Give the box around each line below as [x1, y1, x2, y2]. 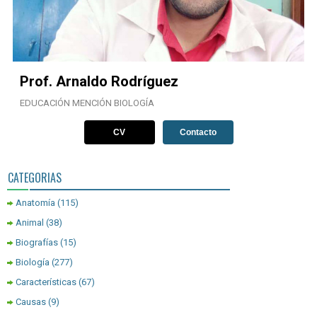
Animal [16, 217, 44, 229]
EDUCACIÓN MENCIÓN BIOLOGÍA [20, 98, 154, 109]
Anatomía [16, 197, 55, 209]
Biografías [16, 237, 58, 248]
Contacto [179, 127, 217, 138]
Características [16, 277, 76, 288]
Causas [16, 296, 46, 308]
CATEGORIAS [8, 169, 62, 187]
